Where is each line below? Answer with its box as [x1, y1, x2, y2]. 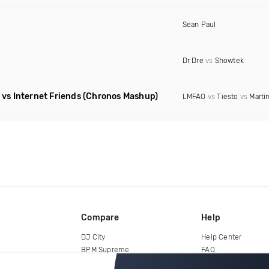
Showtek [214, 56, 244, 65]
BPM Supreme [81, 245, 130, 254]
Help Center [201, 232, 242, 241]
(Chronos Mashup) [83, 91, 159, 101]
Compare [81, 212, 119, 223]
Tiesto [217, 92, 238, 101]
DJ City [81, 232, 106, 241]
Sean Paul [182, 20, 216, 29]
